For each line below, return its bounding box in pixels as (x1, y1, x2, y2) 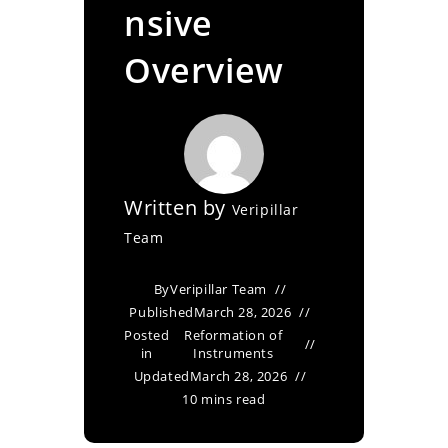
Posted (124, 326, 170, 344)
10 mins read (182, 390, 266, 408)
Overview (124, 47, 284, 93)
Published (129, 303, 194, 321)
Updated (133, 367, 190, 385)
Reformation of (184, 326, 283, 344)
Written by (124, 194, 232, 221)
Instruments (192, 344, 274, 362)
